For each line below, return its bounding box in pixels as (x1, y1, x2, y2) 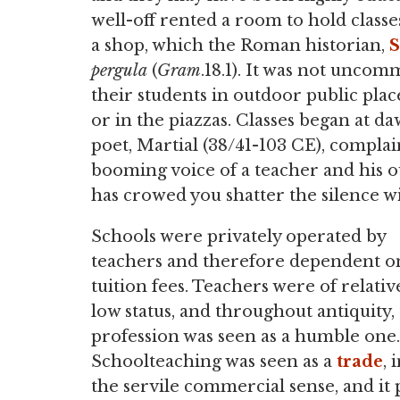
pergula (91, 61, 147, 80)
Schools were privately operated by (91, 227, 386, 246)
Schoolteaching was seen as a (91, 352, 337, 371)
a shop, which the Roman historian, (91, 36, 389, 55)
